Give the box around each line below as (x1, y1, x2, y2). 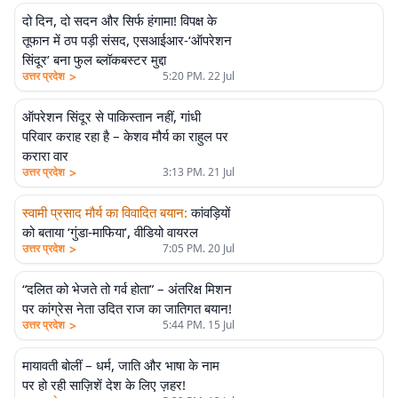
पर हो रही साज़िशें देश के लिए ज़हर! (22, 376, 186, 394)
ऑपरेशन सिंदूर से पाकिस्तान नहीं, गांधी (22, 107, 201, 125)
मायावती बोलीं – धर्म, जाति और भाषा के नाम (22, 356, 219, 374)
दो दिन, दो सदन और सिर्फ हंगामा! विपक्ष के (22, 12, 217, 29)
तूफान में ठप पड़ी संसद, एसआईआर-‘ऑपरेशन (22, 31, 232, 49)
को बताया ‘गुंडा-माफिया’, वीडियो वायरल (22, 223, 198, 241)
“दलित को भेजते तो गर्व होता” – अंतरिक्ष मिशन (22, 280, 232, 298)
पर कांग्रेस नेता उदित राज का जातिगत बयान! (22, 299, 232, 317)
